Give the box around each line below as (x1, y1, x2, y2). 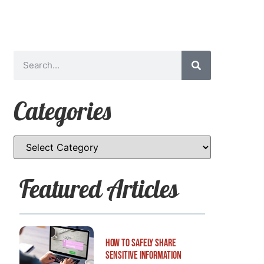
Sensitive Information (105, 249, 181, 262)
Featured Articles (19, 173, 179, 204)
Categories (13, 95, 111, 127)
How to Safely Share (105, 236, 176, 249)
